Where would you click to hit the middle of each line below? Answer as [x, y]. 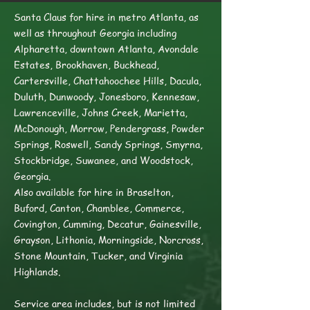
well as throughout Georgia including [95, 33]
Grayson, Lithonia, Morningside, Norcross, [109, 239]
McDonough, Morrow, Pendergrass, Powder [109, 128]
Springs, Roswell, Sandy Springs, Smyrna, [108, 144]
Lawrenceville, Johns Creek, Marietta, [101, 112]
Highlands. [38, 271]
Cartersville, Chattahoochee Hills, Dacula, [108, 80]
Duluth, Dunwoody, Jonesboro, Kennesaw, [107, 96]
